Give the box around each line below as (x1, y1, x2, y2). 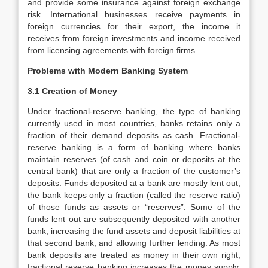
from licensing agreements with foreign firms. (28, 45, 197, 55)
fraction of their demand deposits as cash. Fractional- (28, 130, 240, 140)
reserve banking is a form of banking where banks (28, 142, 240, 152)
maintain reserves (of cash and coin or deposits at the (28, 154, 240, 164)
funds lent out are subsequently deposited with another (28, 214, 240, 224)
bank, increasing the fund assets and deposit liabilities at (28, 226, 240, 236)
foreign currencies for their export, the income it (28, 22, 240, 31)
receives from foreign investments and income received (28, 33, 240, 43)
